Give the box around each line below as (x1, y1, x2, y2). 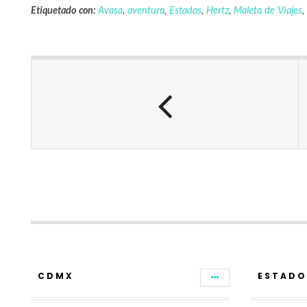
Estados (169, 3, 201, 16)
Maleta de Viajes (233, 3, 302, 16)
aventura (127, 3, 164, 16)
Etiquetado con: (31, 3, 95, 16)
